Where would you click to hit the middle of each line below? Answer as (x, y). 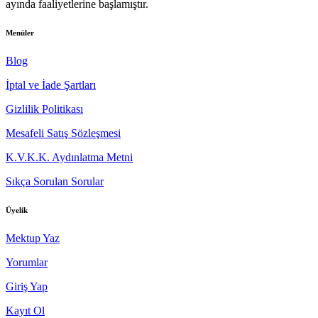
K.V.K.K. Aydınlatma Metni (69, 157)
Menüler (20, 32)
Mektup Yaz (33, 238)
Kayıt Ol (25, 310)
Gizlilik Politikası (44, 109)
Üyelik (17, 210)
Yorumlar (27, 262)
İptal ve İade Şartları (51, 84)
